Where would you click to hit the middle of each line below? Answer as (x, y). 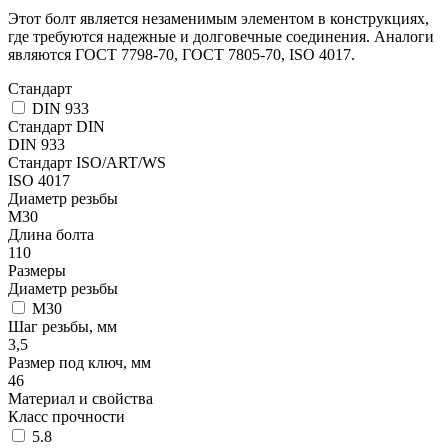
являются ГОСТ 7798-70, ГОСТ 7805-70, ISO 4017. (181, 54)
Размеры (37, 270)
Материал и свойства (80, 398)
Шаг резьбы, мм (62, 326)
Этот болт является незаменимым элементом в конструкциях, (218, 18)
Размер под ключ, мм (79, 362)
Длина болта (51, 234)
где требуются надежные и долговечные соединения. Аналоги (221, 36)
